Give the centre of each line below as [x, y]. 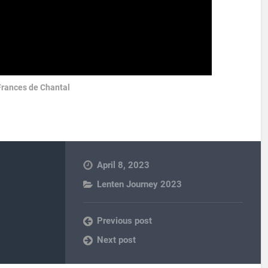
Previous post [125, 221]
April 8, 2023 [124, 165]
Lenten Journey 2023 [140, 185]
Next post [117, 240]
